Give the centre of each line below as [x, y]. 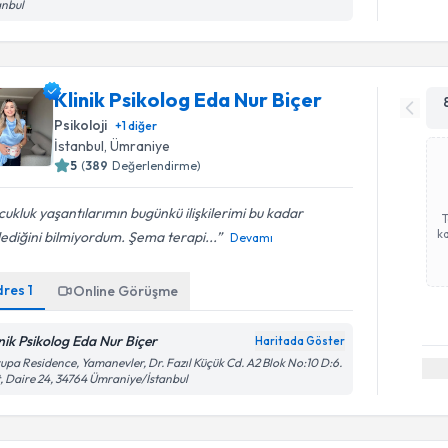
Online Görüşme [126, 291]
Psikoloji [81, 125]
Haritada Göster [300, 341]
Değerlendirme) [157, 165]
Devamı [252, 237]
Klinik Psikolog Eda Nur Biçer [188, 99]
